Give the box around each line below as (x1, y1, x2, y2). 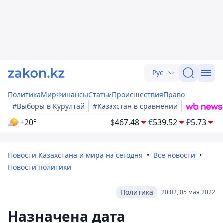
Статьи (88, 90, 112, 99)
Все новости (153, 150, 195, 160)
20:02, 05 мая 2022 (161, 188, 215, 196)
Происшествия (112, 90, 163, 99)
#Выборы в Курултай (12, 101, 85, 111)
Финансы (56, 90, 88, 99)
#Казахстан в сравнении (93, 101, 178, 111)
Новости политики (8, 162, 71, 172)
